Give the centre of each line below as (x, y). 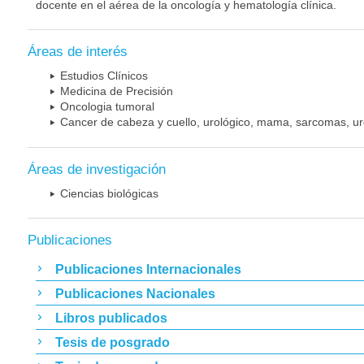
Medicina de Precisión (117, 91)
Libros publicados (111, 318)
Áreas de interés (78, 52)
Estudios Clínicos (104, 76)
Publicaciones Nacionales (135, 293)
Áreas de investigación (97, 169)
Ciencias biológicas (109, 193)
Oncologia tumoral (107, 107)
